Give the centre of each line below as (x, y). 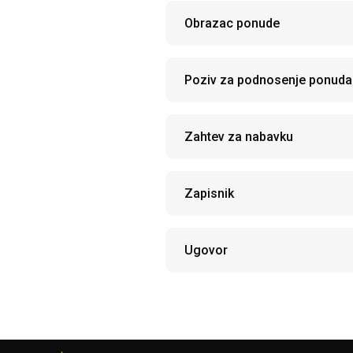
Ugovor (206, 250)
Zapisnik (209, 193)
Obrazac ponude (232, 23)
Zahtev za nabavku (238, 137)
